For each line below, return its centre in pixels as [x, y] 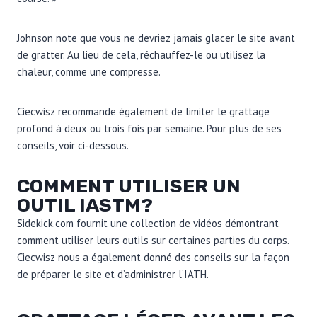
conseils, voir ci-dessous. [73, 145]
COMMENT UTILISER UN [129, 186]
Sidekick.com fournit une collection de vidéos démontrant [148, 223]
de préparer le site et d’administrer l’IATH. [113, 274]
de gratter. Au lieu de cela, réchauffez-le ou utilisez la [141, 54]
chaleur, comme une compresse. [89, 71]
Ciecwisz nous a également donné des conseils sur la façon [153, 257]
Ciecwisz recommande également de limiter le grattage [143, 111]
